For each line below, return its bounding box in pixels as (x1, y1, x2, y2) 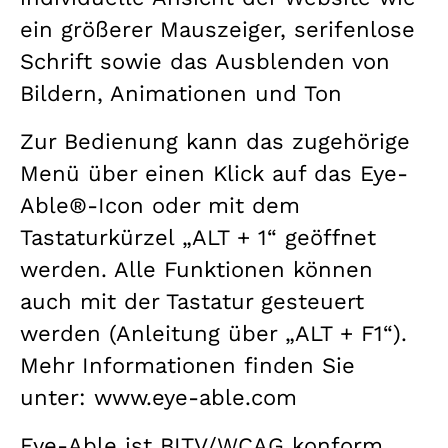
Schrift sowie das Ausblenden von (20, 48, 390, 74)
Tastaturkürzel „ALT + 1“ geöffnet (20, 224, 376, 250)
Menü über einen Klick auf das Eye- (20, 160, 408, 186)
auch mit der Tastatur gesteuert (20, 288, 364, 314)
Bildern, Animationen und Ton (20, 80, 342, 106)
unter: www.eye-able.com (20, 384, 297, 410)
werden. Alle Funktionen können (20, 256, 373, 282)
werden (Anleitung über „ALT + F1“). (20, 320, 407, 346)
